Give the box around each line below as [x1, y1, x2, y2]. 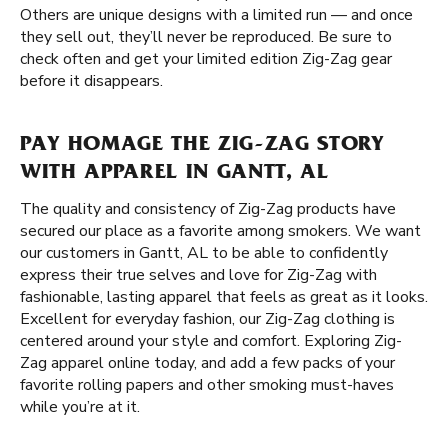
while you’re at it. [20, 396, 140, 418]
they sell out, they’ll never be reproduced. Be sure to [20, 26, 392, 48]
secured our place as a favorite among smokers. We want [20, 220, 421, 242]
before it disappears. [20, 70, 163, 92]
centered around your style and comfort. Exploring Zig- [20, 330, 402, 352]
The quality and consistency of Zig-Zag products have [20, 198, 396, 220]
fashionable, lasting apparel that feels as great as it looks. [20, 286, 428, 308]
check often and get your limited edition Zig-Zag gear [20, 48, 392, 70]
